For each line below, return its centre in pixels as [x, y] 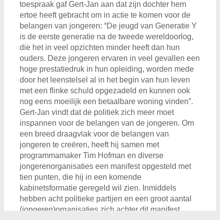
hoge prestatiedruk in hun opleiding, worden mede [107, 69]
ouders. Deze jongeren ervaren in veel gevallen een [110, 58]
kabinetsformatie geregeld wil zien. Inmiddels [98, 188]
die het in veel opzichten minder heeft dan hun [100, 47]
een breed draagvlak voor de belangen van [94, 134]
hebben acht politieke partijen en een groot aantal [106, 198]
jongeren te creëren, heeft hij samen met [89, 144]
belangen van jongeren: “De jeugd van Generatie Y [108, 26]
